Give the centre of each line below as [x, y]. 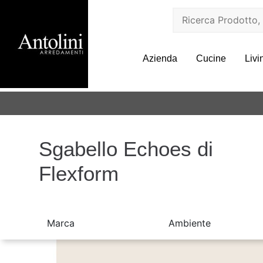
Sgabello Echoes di [126, 149]
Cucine [211, 58]
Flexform [78, 173]
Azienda [160, 58]
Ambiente [190, 223]
